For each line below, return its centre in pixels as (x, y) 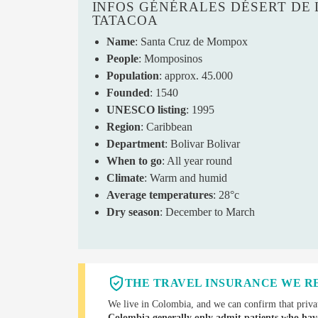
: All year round (197, 161)
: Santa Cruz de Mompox (191, 42)
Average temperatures (159, 195)
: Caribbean (166, 127)
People (122, 59)
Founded (128, 93)
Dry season (133, 212)
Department (135, 144)
